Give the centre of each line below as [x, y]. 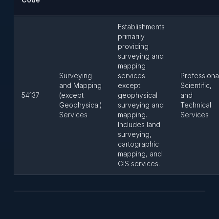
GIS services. [139, 164]
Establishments [141, 27]
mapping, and [140, 154]
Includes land [139, 124]
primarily [131, 36]
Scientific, [196, 85]
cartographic [138, 144]
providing [133, 46]
